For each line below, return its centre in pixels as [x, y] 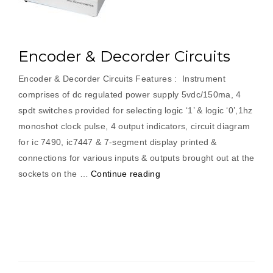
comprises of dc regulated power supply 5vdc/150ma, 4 [130, 94]
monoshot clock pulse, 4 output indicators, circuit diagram [134, 126]
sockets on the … [55, 174]
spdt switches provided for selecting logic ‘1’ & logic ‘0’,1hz [136, 110]
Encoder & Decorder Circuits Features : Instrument [122, 79]
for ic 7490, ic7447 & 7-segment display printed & [118, 142]
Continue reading [126, 174]
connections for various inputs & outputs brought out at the [136, 158]
